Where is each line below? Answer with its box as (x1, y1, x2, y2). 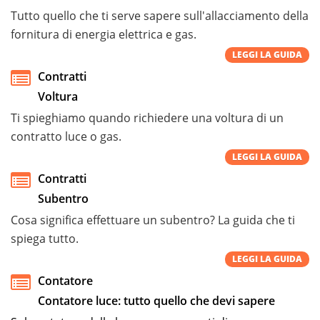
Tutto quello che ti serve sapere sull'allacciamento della (11, 7, 309, 24)
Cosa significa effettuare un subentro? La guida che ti (11, 211, 295, 228)
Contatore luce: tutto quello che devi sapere (38, 292, 275, 309)
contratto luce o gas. (11, 128, 121, 144)
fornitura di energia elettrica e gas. (11, 26, 196, 42)
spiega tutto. (11, 230, 79, 246)
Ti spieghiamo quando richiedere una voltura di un (11, 109, 284, 126)
